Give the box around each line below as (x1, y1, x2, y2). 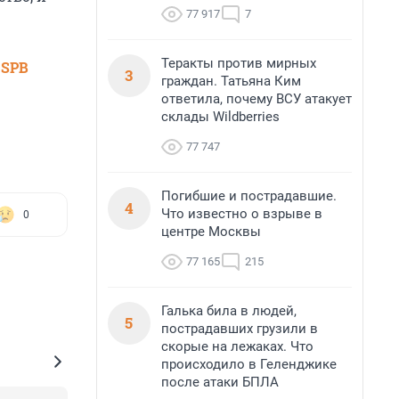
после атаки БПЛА (161, 374, 279, 390)
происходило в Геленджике (161, 356, 337, 372)
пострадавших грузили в (161, 321, 318, 337)
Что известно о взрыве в (161, 206, 322, 222)
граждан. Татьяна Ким (161, 73, 301, 89)
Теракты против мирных (161, 55, 316, 71)
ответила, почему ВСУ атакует (161, 91, 352, 107)
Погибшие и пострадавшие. (161, 188, 337, 204)
